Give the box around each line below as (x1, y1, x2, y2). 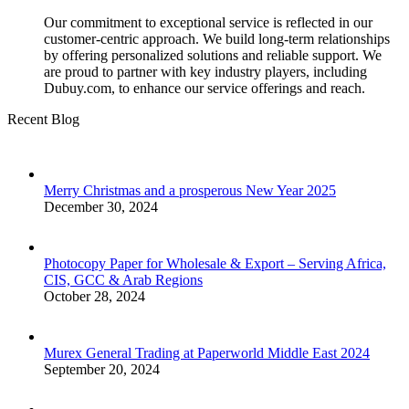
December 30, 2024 (44, 199, 158, 215)
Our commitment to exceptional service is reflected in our (44, 15, 372, 31)
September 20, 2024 (44, 362, 160, 378)
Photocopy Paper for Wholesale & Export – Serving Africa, (44, 256, 386, 272)
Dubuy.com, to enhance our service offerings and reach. (44, 80, 365, 97)
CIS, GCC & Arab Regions (44, 272, 203, 288)
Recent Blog (7, 111, 79, 128)
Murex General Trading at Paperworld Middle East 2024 (44, 345, 370, 362)
